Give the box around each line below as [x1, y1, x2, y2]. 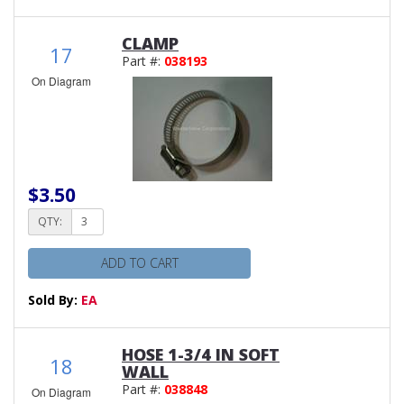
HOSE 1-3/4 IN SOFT [122, 343, 280, 365]
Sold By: [28, 290, 81, 308]
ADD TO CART [100, 253, 179, 271]
